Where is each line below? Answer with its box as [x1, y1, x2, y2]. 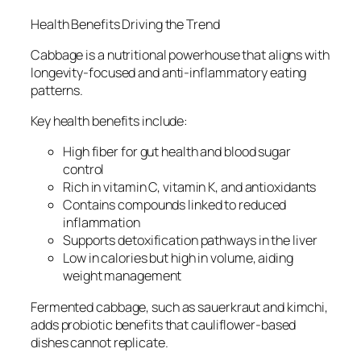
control [63, 160, 105, 179]
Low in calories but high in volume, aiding [63, 249, 293, 268]
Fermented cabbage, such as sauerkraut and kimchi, [31, 297, 329, 316]
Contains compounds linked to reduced [63, 196, 287, 214]
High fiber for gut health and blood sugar [63, 143, 291, 161]
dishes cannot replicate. [31, 333, 168, 351]
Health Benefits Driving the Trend [31, 15, 220, 33]
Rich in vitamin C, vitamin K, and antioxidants [63, 178, 317, 197]
